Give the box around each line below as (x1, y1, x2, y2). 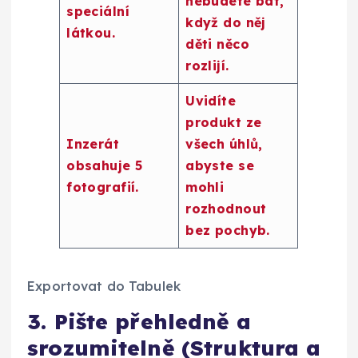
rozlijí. (185, 58, 229, 74)
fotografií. (66, 179, 139, 196)
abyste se (185, 157, 255, 174)
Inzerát (66, 136, 120, 153)
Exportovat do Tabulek (27, 277, 181, 294)
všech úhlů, (185, 136, 263, 153)
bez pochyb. (185, 222, 270, 239)
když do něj (185, 14, 266, 31)
